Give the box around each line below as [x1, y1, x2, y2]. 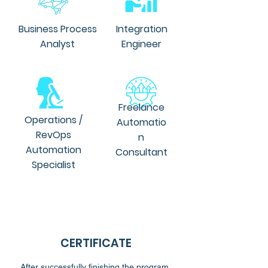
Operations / [24, 113, 83, 127]
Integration [115, 22, 167, 36]
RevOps [35, 128, 71, 142]
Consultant [115, 145, 167, 159]
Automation [25, 143, 81, 157]
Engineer [121, 37, 162, 51]
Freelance [118, 100, 165, 114]
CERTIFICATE [60, 235, 132, 251]
